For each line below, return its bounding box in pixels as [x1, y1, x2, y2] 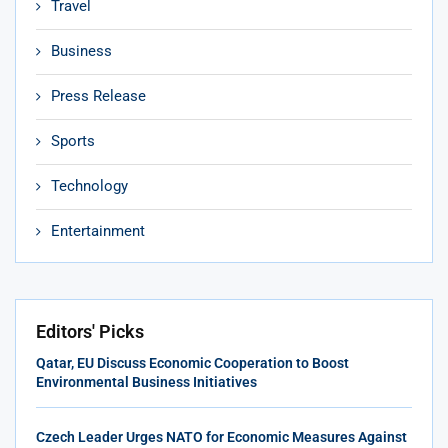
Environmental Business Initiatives [36, 373, 257, 390]
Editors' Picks [36, 320, 144, 342]
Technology [51, 176, 128, 195]
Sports [51, 131, 95, 150]
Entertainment [51, 221, 145, 240]
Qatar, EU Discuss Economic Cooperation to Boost [36, 354, 349, 371]
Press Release [51, 86, 146, 105]
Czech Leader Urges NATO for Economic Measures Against [36, 428, 407, 445]
